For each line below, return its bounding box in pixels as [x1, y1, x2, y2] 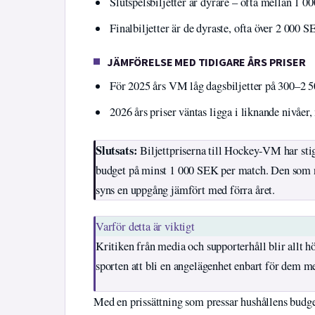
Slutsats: [96, 141, 138, 159]
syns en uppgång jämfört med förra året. [96, 181, 275, 198]
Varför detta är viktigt [96, 218, 195, 234]
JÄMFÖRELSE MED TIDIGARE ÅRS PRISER [107, 54, 306, 70]
